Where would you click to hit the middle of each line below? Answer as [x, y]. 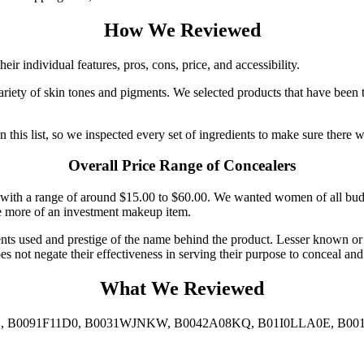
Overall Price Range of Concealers [182, 166]
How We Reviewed [182, 30]
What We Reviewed [182, 288]
